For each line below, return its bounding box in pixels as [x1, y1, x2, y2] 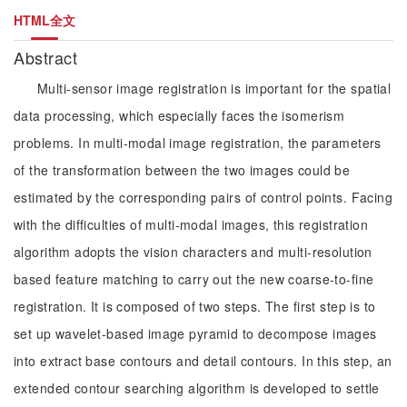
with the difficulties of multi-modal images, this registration [14, 215, 369, 233]
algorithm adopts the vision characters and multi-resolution [14, 243, 372, 261]
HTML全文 [14, 11, 75, 29]
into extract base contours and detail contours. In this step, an [14, 352, 392, 370]
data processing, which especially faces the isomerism [14, 106, 345, 124]
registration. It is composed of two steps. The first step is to [14, 297, 376, 315]
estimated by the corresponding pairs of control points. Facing [14, 188, 393, 206]
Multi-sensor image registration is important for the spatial [37, 79, 392, 97]
